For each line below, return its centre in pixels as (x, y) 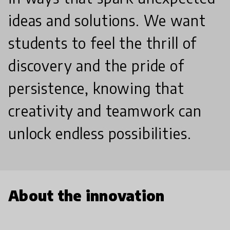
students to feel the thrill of (103, 43)
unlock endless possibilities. (100, 133)
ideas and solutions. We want (107, 21)
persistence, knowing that (96, 88)
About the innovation (87, 196)
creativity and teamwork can (105, 111)
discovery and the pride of (96, 66)
